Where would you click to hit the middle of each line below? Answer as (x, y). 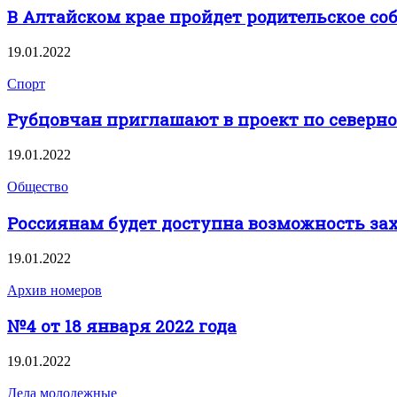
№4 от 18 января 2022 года (122, 326)
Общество (38, 187)
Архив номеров (54, 290)
